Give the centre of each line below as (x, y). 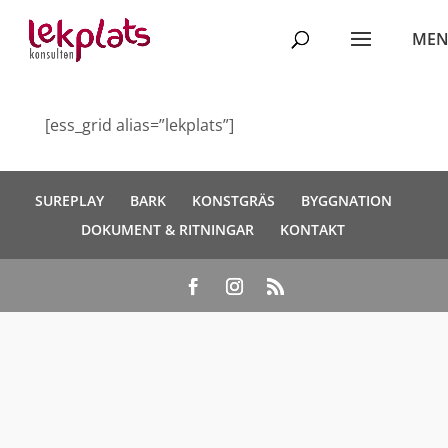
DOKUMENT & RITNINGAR (167, 229)
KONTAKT (312, 229)
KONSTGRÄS (233, 200)
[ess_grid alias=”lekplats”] (139, 125)
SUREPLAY (69, 200)
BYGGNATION (346, 200)
